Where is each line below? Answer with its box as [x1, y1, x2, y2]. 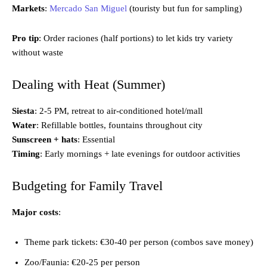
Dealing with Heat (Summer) [12, 77, 165, 92]
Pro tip [12, 33, 39, 44]
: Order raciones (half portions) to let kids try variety [39, 33, 233, 44]
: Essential [77, 135, 115, 145]
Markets [12, 4, 45, 14]
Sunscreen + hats [12, 135, 77, 145]
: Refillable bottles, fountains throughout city [36, 120, 203, 131]
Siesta [12, 106, 35, 116]
